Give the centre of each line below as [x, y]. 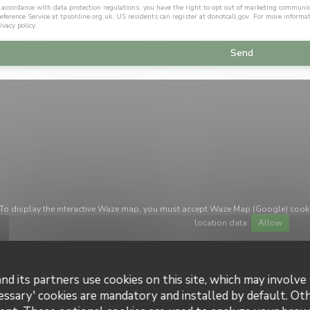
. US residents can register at [160, 17]
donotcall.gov [228, 17]
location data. [222, 223]
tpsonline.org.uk [86, 17]
